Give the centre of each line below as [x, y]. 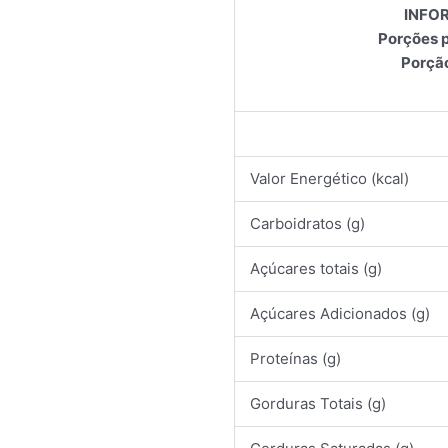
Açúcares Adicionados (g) [340, 313]
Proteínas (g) [295, 358]
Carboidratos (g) [307, 223]
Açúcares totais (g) [316, 268]
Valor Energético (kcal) [329, 178]
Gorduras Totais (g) [318, 403]
